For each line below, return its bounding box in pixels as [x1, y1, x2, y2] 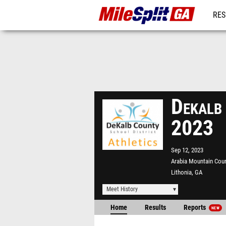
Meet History [106, 186, 138, 193]
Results [145, 203, 166, 212]
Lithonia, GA [171, 168, 202, 176]
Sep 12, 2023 [171, 146, 203, 154]
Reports [184, 203, 207, 212]
